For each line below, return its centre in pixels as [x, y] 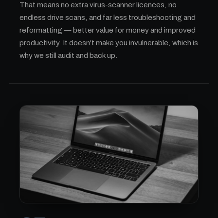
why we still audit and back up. [69, 55]
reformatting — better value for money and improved [108, 30]
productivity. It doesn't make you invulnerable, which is [109, 43]
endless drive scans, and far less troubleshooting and [108, 17]
